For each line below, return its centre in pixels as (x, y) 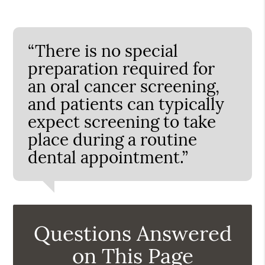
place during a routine (113, 139)
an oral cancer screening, (124, 86)
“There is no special (103, 51)
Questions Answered (132, 233)
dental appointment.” (108, 157)
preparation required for (122, 68)
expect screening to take (122, 122)
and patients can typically (126, 104)
